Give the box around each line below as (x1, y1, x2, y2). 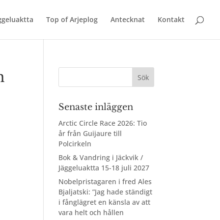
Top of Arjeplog (46, 15, 98, 24)
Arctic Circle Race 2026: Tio (58, 118, 147, 128)
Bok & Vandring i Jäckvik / (58, 153, 143, 162)
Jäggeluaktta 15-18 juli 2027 (58, 163, 150, 172)
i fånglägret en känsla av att (58, 197, 151, 207)
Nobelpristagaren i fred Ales (58, 177, 152, 186)
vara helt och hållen (58, 208, 124, 217)
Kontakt (158, 15, 185, 24)
